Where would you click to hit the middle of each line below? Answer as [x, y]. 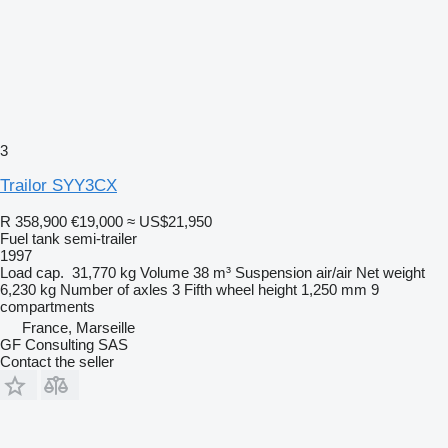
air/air [334, 272]
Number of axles [114, 289]
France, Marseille [78, 327]
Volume [164, 272]
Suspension [273, 272]
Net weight [390, 272]
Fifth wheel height [240, 289]
